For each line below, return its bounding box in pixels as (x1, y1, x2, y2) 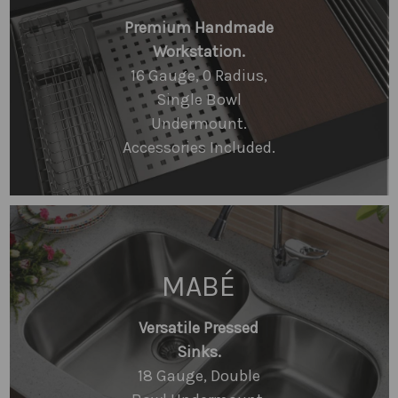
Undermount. (150, 114, 247, 133)
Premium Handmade (123, 18, 274, 37)
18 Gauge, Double (137, 365, 260, 386)
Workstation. (152, 42, 245, 61)
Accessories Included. (122, 138, 275, 157)
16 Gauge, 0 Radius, (130, 66, 267, 85)
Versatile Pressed (139, 317, 259, 338)
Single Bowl (155, 90, 242, 109)
